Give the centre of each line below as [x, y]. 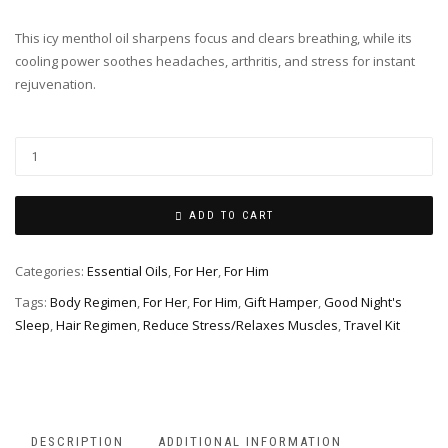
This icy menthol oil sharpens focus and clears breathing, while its [213, 38]
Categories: [51, 271]
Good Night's [363, 301]
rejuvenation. [55, 84]
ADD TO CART [231, 216]
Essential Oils [127, 271]
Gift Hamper [281, 301]
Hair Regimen [96, 324]
